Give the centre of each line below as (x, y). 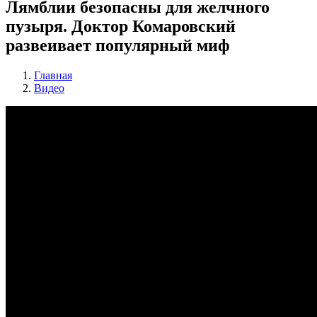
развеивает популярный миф (118, 45)
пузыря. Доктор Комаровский (121, 26)
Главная (53, 75)
